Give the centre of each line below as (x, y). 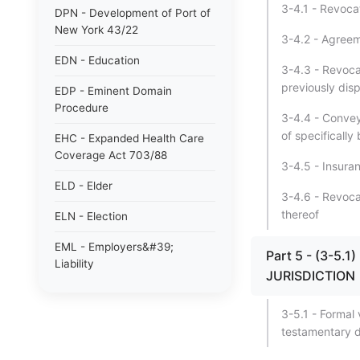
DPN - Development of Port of (133, 13)
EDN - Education (97, 60)
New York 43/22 (96, 30)
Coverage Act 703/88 (111, 155)
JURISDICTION (311, 276)
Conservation (89, 342)
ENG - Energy (90, 294)
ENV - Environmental (108, 325)
